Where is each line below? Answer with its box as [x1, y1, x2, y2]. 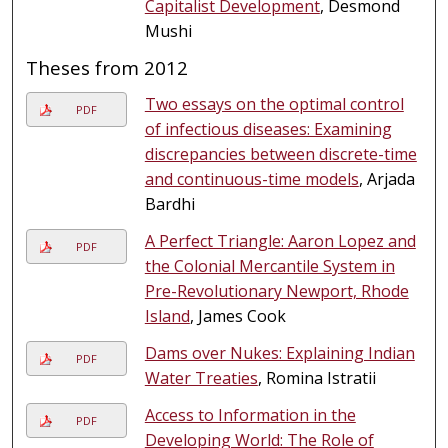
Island [144, 304, 190, 327]
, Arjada [358, 167, 415, 190]
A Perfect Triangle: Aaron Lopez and [144, 229, 416, 252]
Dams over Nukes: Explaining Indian [144, 341, 415, 364]
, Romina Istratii [257, 366, 376, 389]
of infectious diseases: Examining [144, 117, 392, 140]
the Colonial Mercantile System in [144, 254, 395, 277]
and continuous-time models [144, 167, 359, 190]
